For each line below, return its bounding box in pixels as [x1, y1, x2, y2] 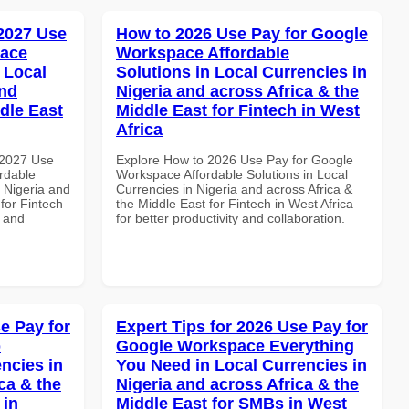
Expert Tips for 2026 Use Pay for [116, 317, 368, 336]
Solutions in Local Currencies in [116, 62, 367, 81]
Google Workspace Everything [116, 336, 354, 355]
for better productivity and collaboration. [116, 210, 345, 225]
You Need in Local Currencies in [116, 355, 367, 374]
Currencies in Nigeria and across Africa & [116, 181, 352, 196]
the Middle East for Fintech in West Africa [116, 195, 353, 211]
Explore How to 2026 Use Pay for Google [116, 152, 353, 167]
